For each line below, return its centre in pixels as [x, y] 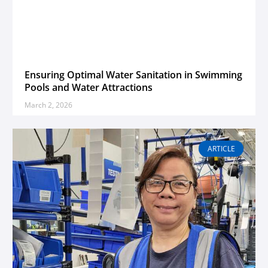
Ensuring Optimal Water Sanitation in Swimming [133, 75]
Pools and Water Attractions [89, 88]
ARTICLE [221, 148]
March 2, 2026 [48, 105]
